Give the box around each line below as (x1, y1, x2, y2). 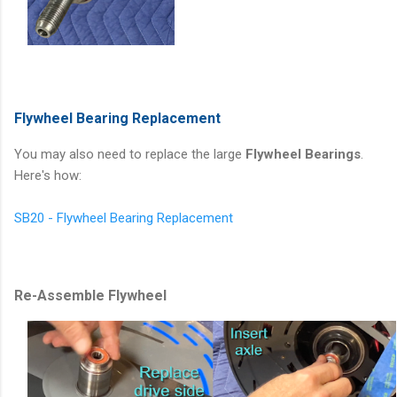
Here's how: (14, 167, 82, 183)
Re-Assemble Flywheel (14, 286, 167, 304)
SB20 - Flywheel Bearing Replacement (14, 209, 233, 226)
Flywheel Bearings (245, 145, 361, 162)
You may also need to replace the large (14, 145, 245, 162)
